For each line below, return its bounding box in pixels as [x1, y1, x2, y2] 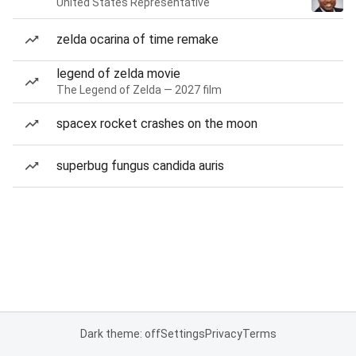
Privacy [204, 327, 242, 340]
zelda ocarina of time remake [56, 32, 219, 47]
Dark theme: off [79, 327, 161, 340]
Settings [160, 327, 205, 340]
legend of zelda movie [56, 66, 180, 81]
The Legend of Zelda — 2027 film [56, 83, 222, 96]
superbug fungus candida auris [56, 158, 224, 173]
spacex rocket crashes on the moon [56, 116, 257, 131]
